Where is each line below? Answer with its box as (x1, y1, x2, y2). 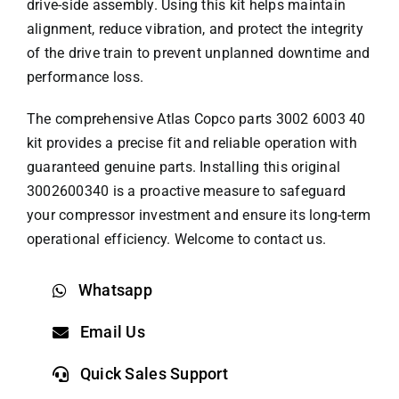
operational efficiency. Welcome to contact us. (27, 231, 327, 248)
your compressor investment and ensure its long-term (27, 207, 371, 224)
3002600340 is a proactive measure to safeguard (27, 183, 346, 200)
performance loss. (27, 69, 144, 86)
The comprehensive (27, 110, 158, 128)
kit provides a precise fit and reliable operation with (27, 134, 357, 152)
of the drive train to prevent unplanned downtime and (27, 45, 370, 62)
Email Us (79, 322, 146, 342)
